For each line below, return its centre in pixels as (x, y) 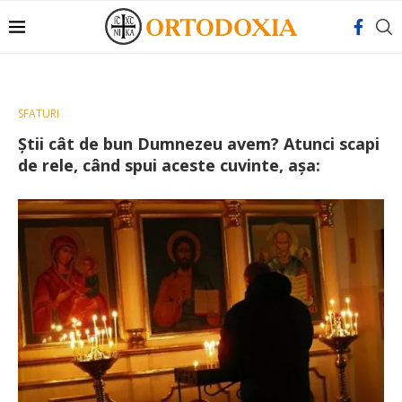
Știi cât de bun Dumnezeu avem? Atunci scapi (199, 144)
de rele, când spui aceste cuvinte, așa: (169, 165)
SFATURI (39, 114)
